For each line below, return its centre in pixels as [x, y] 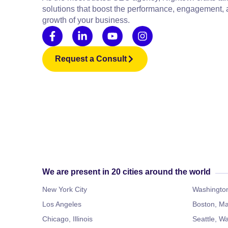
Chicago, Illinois [67, 219]
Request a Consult [91, 59]
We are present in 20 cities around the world [126, 172]
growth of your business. [86, 20]
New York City [65, 189]
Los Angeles [62, 204]
